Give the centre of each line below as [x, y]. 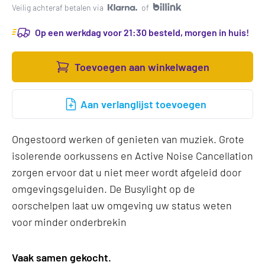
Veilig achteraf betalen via [59, 7]
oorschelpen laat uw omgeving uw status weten [122, 205]
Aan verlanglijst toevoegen [143, 104]
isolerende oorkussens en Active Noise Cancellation [132, 156]
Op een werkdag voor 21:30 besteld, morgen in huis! [142, 32]
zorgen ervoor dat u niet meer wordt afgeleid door [127, 172]
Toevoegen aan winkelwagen [142, 67]
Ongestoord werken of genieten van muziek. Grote [128, 139]
